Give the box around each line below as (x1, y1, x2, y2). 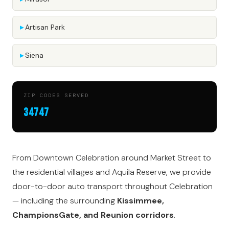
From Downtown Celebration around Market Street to (12, 152, 211, 163)
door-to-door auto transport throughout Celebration (12, 181, 213, 192)
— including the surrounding (12, 195, 117, 206)
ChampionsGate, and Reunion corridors (12, 210, 174, 220)
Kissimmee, (117, 195, 164, 206)
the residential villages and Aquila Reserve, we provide (12, 167, 211, 177)
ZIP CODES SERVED (24, 92, 89, 99)
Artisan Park (25, 22, 65, 32)
